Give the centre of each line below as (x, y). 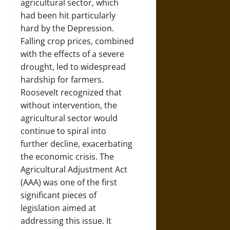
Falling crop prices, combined (77, 41)
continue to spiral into (63, 131)
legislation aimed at (58, 208)
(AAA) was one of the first (69, 182)
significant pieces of (59, 195)
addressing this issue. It (66, 221)
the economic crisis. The (67, 157)
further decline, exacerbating (76, 144)
